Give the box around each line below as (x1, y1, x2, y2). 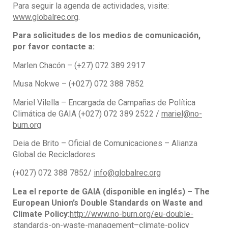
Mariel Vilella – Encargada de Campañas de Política (13, 97, 195, 107)
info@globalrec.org (94, 168, 161, 178)
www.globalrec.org (13, 12, 78, 22)
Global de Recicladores (13, 149, 95, 159)
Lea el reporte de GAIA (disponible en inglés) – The (13, 186, 210, 196)
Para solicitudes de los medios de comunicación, (13, 31, 201, 41)
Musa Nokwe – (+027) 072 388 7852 (13, 79, 144, 89)
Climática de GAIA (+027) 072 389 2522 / (13, 108, 161, 119)
